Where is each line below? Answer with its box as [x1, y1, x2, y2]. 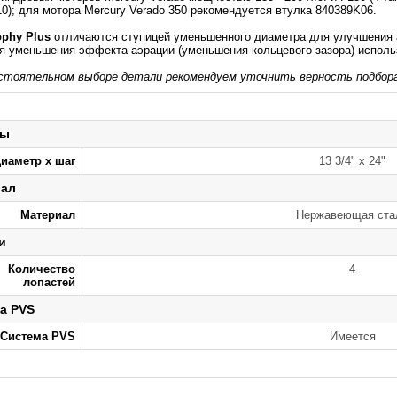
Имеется [329, 330, 376, 343]
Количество [8, 262, 75, 276]
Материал [20, 208, 75, 222]
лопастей [23, 276, 75, 289]
